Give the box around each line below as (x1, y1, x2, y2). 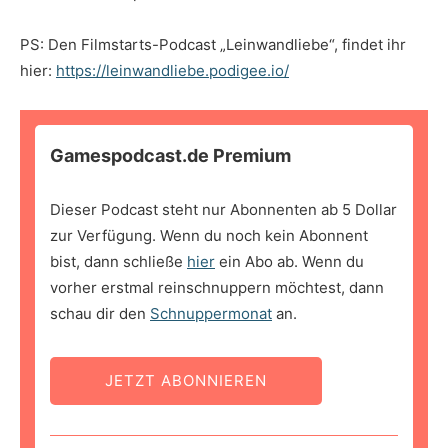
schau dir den (50, 304, 150, 324)
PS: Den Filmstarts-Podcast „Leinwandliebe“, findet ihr (20, 35, 406, 55)
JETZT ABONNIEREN (105, 371, 267, 391)
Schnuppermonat (150, 304, 272, 324)
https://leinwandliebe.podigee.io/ (56, 61, 289, 81)
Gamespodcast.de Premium (50, 145, 291, 167)
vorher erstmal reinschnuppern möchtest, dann (50, 278, 384, 298)
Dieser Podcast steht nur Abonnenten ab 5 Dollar (50, 200, 397, 220)
